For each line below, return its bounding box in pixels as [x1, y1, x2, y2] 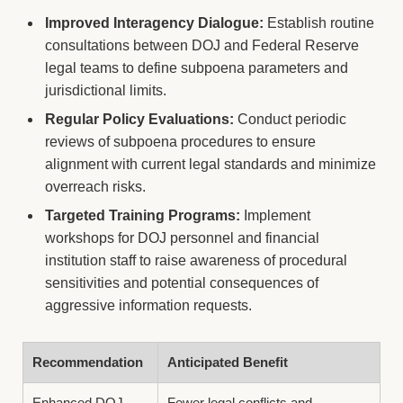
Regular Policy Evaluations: [45, 111, 234, 127]
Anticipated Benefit [167, 354, 288, 370]
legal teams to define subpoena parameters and [45, 59, 348, 76]
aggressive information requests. [45, 297, 252, 313]
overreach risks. [45, 178, 146, 194]
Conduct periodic [234, 111, 346, 127]
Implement [240, 207, 310, 223]
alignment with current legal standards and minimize [45, 156, 376, 172]
